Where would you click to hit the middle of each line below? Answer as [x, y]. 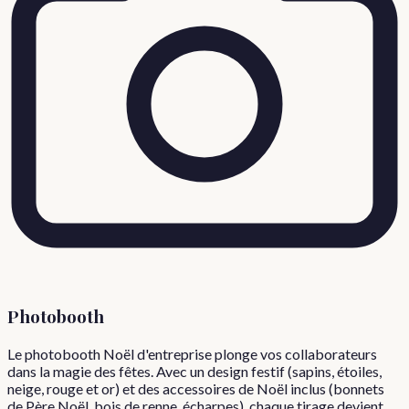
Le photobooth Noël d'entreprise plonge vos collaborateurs [192, 353]
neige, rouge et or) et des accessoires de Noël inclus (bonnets [196, 388]
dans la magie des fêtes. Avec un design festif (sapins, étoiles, [194, 371]
